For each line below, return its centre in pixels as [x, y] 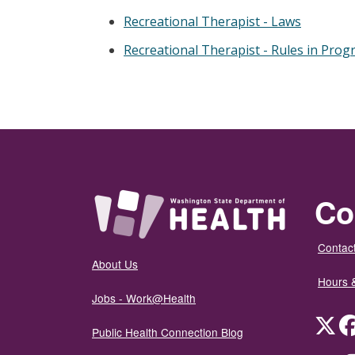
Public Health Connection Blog [168, 332]
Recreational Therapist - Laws [212, 21]
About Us [115, 264]
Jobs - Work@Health [144, 298]
